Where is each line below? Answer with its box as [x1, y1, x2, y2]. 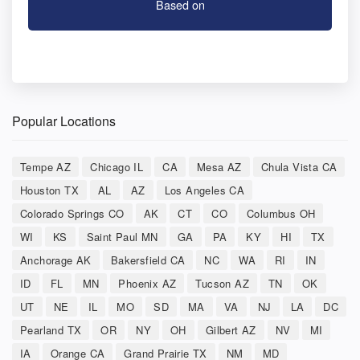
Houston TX [20, 182, 79, 198]
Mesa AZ [197, 158, 242, 174]
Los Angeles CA [164, 182, 245, 198]
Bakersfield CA [110, 252, 186, 268]
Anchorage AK [20, 252, 92, 268]
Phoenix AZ [118, 275, 177, 291]
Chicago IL [90, 158, 144, 174]
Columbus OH [247, 205, 316, 221]
